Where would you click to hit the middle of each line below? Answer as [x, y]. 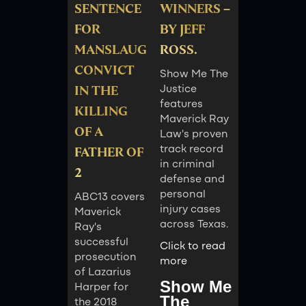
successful [101, 243]
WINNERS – [195, 9]
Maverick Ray [194, 120]
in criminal [187, 165]
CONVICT [104, 70]
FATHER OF [109, 152]
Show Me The [194, 75]
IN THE [96, 91]
